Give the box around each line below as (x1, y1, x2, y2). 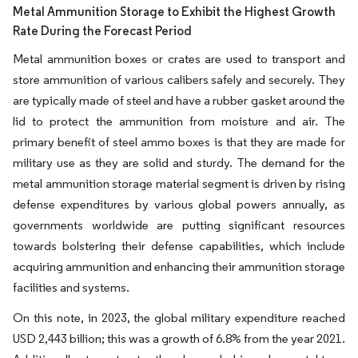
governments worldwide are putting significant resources (13, 217, 345, 233)
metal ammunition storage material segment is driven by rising (13, 176, 345, 191)
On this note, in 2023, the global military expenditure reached (13, 310, 345, 325)
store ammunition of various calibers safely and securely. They (13, 72, 345, 87)
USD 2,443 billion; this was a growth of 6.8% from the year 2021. (13, 331, 345, 346)
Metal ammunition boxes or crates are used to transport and (13, 51, 345, 66)
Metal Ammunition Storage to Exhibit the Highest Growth (13, 4, 336, 19)
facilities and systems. (13, 280, 132, 295)
